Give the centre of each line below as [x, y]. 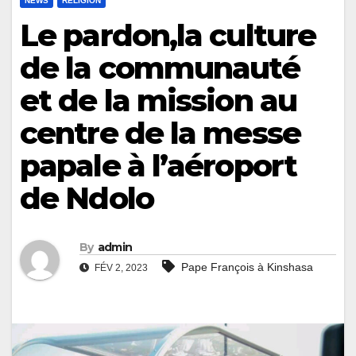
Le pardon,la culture [168, 35]
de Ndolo [87, 198]
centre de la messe [160, 133]
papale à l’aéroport [158, 165]
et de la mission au [158, 100]
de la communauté [160, 68]
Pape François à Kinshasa [247, 267]
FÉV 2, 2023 [120, 268]
